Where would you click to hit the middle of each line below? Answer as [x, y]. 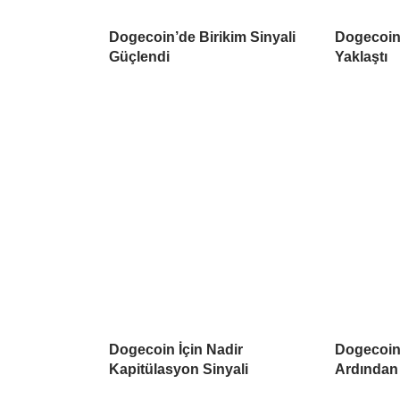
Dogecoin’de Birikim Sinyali [202, 37]
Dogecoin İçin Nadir [176, 349]
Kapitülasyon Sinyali [179, 369]
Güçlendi [139, 56]
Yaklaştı [361, 56]
